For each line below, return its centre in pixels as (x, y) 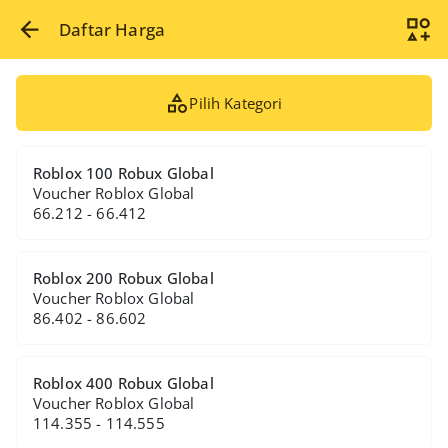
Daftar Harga (112, 29)
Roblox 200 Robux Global (123, 278)
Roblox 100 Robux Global (123, 173)
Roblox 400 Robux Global (123, 383)
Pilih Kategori (236, 103)
